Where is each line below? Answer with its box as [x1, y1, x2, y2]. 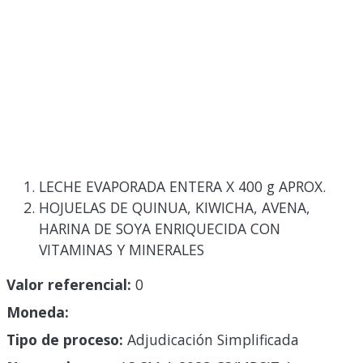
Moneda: [6, 302, 69, 322]
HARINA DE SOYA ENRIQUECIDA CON [39, 218, 280, 238]
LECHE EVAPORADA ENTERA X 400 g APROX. [39, 176, 326, 196]
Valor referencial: [6, 275, 131, 295]
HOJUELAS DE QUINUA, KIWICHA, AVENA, [39, 197, 310, 217]
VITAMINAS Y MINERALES [39, 239, 204, 259]
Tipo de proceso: [6, 330, 123, 350]
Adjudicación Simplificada [123, 330, 299, 350]
